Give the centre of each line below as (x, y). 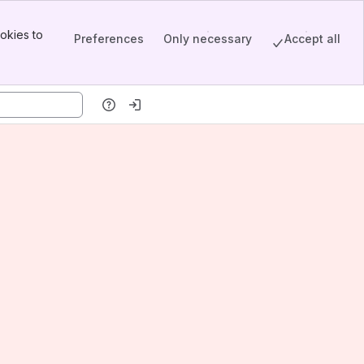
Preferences (109, 38)
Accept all (312, 38)
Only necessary (208, 38)
